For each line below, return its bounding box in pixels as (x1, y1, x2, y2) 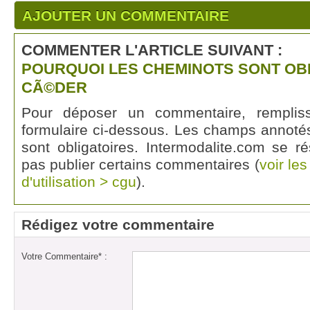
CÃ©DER (21, 79, 87, 96)
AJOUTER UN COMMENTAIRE (22, 8, 229, 24)
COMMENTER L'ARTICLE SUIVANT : (21, 42, 282, 59)
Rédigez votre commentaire (21, 217, 215, 232)
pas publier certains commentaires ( (21, 156, 259, 172)
